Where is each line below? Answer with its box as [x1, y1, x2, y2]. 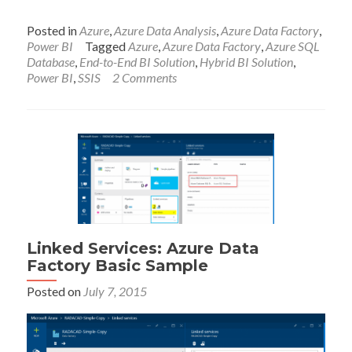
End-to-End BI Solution [79, 54, 196, 70]
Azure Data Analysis [114, 23, 217, 38]
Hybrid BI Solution [200, 54, 294, 70]
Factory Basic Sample [27, 256, 209, 276]
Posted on [27, 284, 84, 299]
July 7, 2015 [83, 284, 148, 299]
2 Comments [112, 70, 178, 86]
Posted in [27, 23, 80, 38]
